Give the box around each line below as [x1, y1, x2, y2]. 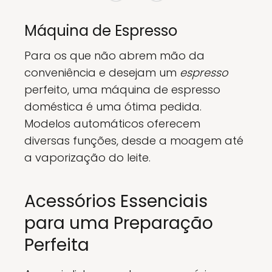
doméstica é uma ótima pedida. [24, 99, 202, 114]
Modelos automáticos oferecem [24, 116, 200, 131]
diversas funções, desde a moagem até [24, 133, 243, 148]
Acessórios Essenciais [24, 189, 208, 213]
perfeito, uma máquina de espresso [24, 82, 220, 97]
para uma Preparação [24, 211, 213, 235]
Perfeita [24, 233, 89, 257]
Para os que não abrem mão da [24, 48, 205, 63]
